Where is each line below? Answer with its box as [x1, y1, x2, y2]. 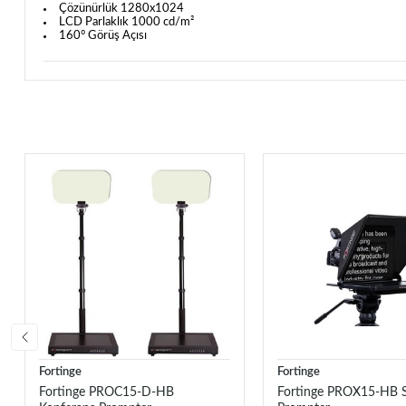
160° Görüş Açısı [58, 30, 147, 43]
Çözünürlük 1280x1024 [58, 3, 184, 15]
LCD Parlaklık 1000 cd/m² [58, 16, 194, 29]
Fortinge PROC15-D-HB [38, 386, 174, 400]
